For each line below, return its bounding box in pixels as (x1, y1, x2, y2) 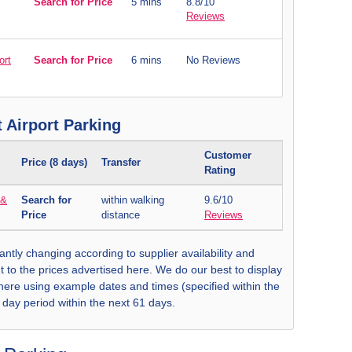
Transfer (101, 156, 141, 168)
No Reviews (186, 54, 240, 66)
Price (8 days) (21, 156, 87, 168)
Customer (204, 149, 251, 161)
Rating (204, 164, 236, 176)
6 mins (131, 54, 162, 66)
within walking (101, 194, 164, 206)
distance (101, 209, 140, 221)
